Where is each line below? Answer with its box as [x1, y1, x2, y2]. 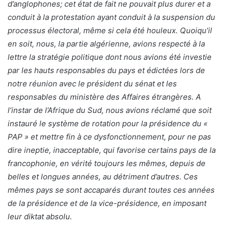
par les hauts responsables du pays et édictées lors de [8, 65, 205, 75]
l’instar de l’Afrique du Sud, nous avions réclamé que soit [8, 105, 212, 115]
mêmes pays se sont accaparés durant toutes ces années [8, 185, 215, 195]
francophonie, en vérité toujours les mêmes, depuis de [8, 158, 205, 168]
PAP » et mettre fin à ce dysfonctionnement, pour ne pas [8, 131, 211, 142]
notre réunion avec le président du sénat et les [8, 78, 177, 88]
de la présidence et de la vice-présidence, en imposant [8, 198, 207, 208]
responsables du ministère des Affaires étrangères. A [8, 91, 201, 102]
